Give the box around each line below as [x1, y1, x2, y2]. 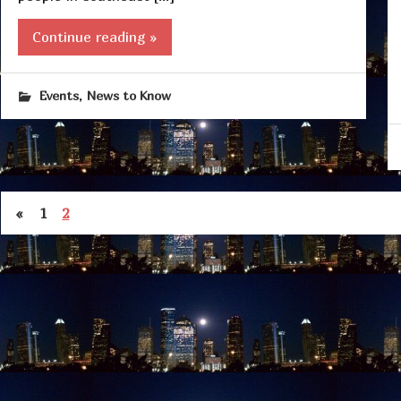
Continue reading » [31, 28, 158, 47]
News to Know [86, 88, 171, 104]
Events [38, 88, 79, 104]
